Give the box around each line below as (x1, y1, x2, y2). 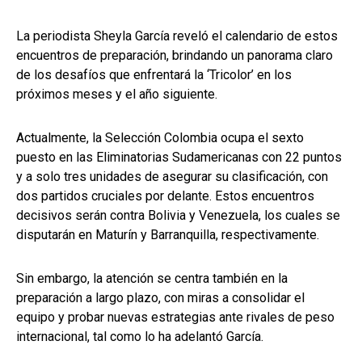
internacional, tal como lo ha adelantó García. (16, 329, 263, 345)
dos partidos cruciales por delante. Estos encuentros (16, 188, 314, 204)
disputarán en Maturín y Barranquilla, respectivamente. (16, 227, 319, 243)
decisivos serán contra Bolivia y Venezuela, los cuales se (16, 208, 340, 224)
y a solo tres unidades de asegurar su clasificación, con (16, 169, 328, 185)
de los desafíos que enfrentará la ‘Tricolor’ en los (16, 67, 292, 83)
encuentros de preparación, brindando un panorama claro (16, 48, 333, 64)
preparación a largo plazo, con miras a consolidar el (16, 290, 305, 306)
